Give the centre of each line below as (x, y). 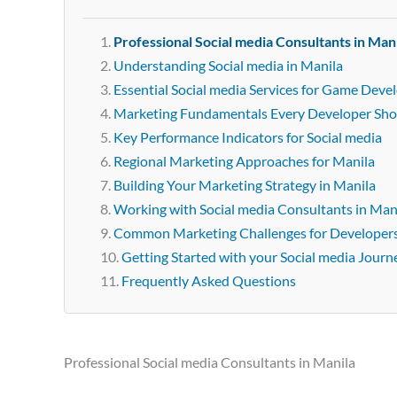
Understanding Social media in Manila (228, 65)
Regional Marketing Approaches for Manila (244, 161)
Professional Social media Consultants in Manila (210, 362)
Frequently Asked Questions (209, 280)
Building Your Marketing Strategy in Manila (245, 185)
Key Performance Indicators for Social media (248, 137)
